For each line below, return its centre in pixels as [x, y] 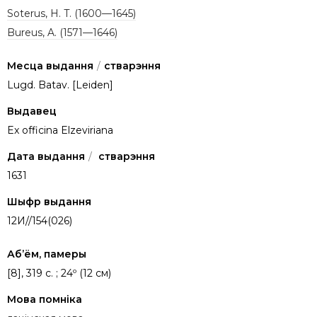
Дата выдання [46, 156]
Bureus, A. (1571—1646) [62, 33]
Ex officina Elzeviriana [60, 130]
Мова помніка [45, 299]
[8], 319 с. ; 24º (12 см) [59, 273]
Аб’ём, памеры [47, 254]
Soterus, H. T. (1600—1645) [71, 13]
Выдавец [32, 111]
